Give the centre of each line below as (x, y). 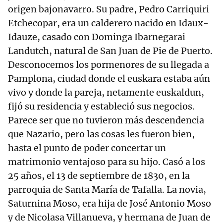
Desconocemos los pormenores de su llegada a (109, 65)
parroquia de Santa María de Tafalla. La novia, (107, 190)
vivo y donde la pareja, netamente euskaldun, (106, 93)
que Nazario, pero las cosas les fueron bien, (101, 134)
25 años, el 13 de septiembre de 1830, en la (99, 176)
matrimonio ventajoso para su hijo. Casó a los (107, 162)
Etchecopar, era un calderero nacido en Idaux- (108, 23)
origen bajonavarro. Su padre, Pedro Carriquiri (109, 9)
